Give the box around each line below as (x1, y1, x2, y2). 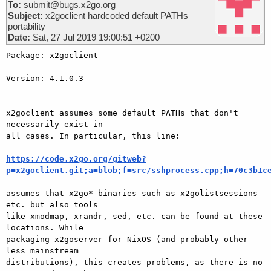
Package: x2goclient (6, 50, 98, 60)
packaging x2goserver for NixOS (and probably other (6, 234, 248, 244)
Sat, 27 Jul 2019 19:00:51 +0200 (30, 31, 160, 42)
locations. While (6, 223, 88, 232)
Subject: (8, 10, 43, 21)
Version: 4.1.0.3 (6, 73, 83, 83)
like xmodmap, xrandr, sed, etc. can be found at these (6, 211, 263, 221)
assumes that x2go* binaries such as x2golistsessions (6, 188, 258, 198)
